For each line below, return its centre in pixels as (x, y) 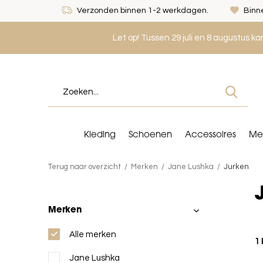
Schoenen (150, 135)
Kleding (100, 135)
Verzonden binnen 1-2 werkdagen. (142, 11)
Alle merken (93, 235)
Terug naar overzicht (85, 167)
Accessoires (210, 135)
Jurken (236, 167)
